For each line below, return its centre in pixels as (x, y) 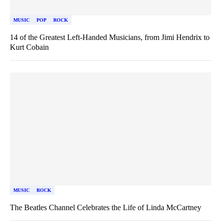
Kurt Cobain (29, 47)
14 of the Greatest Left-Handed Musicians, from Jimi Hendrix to (110, 37)
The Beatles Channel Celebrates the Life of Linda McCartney (106, 207)
